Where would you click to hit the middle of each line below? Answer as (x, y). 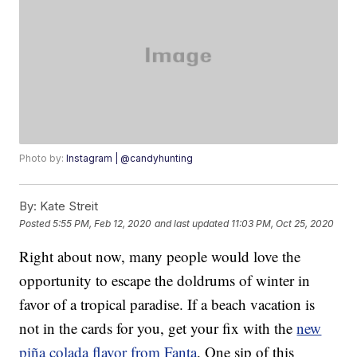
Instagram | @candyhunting (130, 159)
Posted (36, 223)
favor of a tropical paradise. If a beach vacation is (167, 304)
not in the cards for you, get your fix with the (158, 328)
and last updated (192, 223)
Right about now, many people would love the (160, 257)
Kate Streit (68, 206)
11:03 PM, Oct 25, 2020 (283, 223)
